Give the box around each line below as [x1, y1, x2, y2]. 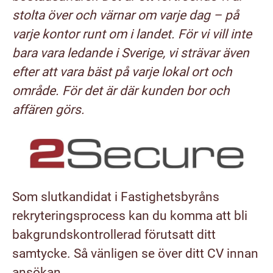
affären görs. [12, 102, 85, 117]
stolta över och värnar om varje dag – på [12, 8, 239, 23]
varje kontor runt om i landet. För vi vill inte [12, 27, 252, 41]
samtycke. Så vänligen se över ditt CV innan [12, 246, 258, 261]
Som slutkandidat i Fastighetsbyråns [12, 190, 219, 205]
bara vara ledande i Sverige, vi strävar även [12, 46, 249, 60]
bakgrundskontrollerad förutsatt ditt [12, 227, 216, 243]
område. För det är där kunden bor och [12, 83, 230, 98]
